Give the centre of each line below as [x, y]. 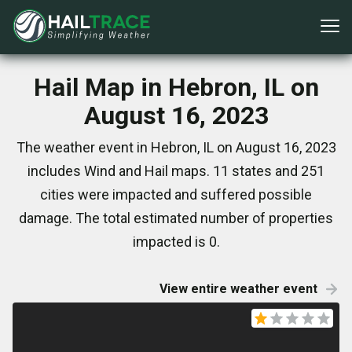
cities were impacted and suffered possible [176, 194]
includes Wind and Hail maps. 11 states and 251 [176, 171]
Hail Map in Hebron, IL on [176, 87]
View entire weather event [238, 289]
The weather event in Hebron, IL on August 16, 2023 [176, 147]
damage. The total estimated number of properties [176, 218]
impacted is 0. [176, 242]
